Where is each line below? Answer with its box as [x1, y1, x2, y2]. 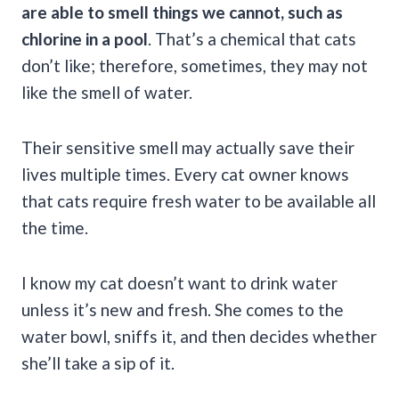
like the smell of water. [21, 82, 192, 103]
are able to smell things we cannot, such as [21, 2, 343, 23]
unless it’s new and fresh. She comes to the [21, 299, 344, 321]
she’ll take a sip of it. [21, 353, 175, 374]
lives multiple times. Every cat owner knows [21, 164, 349, 185]
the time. [21, 217, 92, 239]
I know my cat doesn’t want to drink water [21, 273, 338, 294]
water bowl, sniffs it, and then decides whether [21, 326, 377, 347]
